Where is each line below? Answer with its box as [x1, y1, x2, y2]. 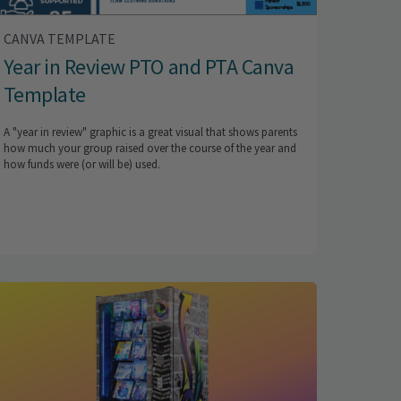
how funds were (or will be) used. [3, 157, 160, 173]
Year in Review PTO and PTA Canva [3, 53, 294, 81]
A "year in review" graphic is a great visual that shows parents [3, 124, 297, 141]
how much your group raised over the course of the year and [3, 141, 296, 157]
